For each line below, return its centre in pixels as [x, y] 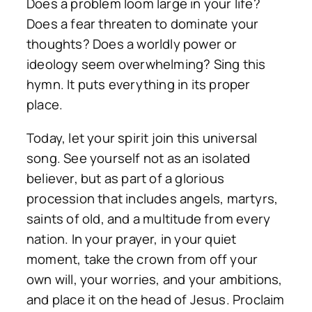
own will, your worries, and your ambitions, [155, 279]
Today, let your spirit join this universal [142, 138]
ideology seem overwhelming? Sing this [146, 64]
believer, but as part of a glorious [125, 178]
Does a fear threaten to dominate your [143, 24]
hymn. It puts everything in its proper [139, 85]
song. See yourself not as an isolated [139, 158]
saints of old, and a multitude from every [149, 218]
